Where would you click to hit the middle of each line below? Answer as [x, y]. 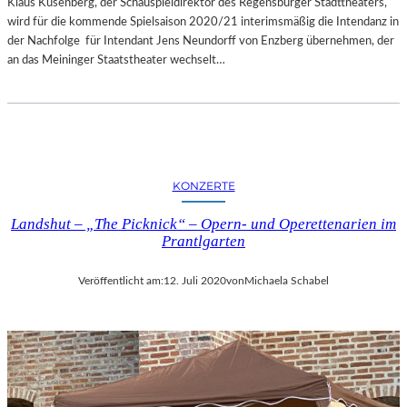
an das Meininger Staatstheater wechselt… [116, 60]
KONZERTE [203, 186]
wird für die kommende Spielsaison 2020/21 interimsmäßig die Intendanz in [203, 22]
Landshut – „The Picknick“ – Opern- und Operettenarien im [203, 224]
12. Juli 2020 [195, 281]
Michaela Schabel [287, 281]
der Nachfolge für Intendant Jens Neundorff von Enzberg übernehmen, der [201, 41]
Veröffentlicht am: [121, 281]
